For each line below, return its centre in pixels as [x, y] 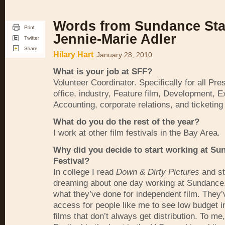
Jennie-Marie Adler [115, 39]
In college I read [85, 172]
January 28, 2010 [124, 55]
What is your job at [92, 72]
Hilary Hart [73, 54]
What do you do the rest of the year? [126, 122]
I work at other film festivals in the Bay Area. [137, 133]
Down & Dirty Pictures [158, 172]
